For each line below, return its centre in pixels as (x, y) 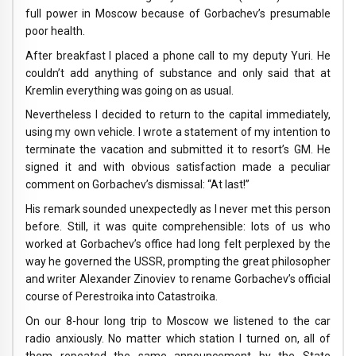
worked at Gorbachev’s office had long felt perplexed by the (178, 244)
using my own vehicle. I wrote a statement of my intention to (178, 132)
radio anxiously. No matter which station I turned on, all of (178, 338)
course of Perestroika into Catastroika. (122, 297)
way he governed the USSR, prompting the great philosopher (178, 262)
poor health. (55, 31)
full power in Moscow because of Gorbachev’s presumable (178, 13)
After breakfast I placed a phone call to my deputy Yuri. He (178, 55)
